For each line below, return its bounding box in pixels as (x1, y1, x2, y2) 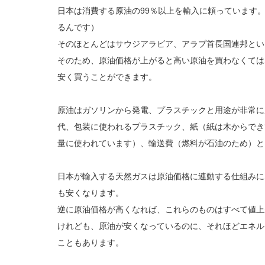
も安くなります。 (57, 188, 124, 198)
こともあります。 (57, 237, 124, 247)
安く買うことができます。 (57, 72, 157, 82)
